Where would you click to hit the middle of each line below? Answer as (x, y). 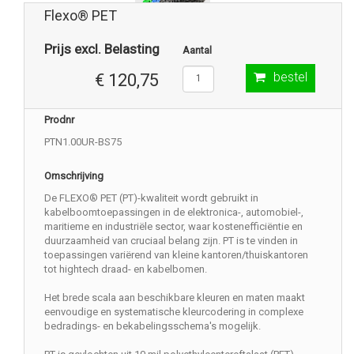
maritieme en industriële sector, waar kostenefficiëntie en (173, 226)
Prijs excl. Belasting (102, 49)
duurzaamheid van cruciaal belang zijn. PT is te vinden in (171, 240)
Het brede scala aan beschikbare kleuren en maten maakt (175, 297)
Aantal (197, 50)
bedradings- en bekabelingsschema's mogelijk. (153, 326)
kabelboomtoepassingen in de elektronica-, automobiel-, (174, 212)
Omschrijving (74, 175)
